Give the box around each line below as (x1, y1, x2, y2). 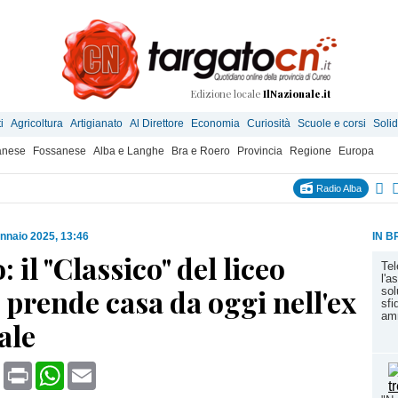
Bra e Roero (171, 145, 230, 157)
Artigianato (70, 117, 123, 130)
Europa (338, 145, 374, 157)
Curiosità (247, 117, 291, 130)
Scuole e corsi (298, 117, 366, 130)
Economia (191, 117, 240, 130)
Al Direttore (130, 117, 184, 130)
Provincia (237, 145, 283, 157)
